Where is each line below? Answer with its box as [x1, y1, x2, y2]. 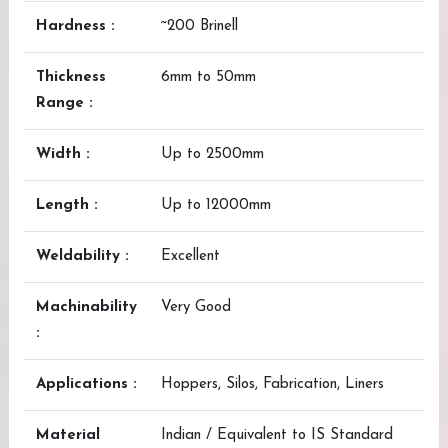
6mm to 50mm [161, 70, 256, 85]
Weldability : [36, 249, 129, 264]
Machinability [36, 300, 137, 315]
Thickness [36, 70, 106, 85]
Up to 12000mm [161, 198, 271, 213]
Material [36, 428, 100, 443]
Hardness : [36, 19, 115, 34]
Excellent [161, 249, 220, 264]
